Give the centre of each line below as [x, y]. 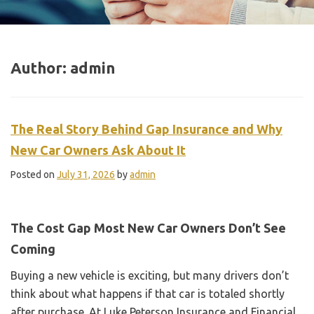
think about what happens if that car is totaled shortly [148, 293]
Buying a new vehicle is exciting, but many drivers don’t [150, 275]
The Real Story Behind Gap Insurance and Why [146, 129]
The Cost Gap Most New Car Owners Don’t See [148, 227]
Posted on [34, 174]
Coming [33, 248]
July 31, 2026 [86, 174]
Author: [40, 67]
